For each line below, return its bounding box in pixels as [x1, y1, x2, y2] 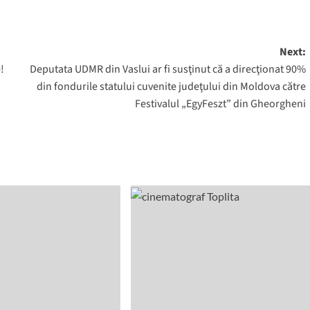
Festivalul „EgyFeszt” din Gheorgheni [134, 96, 306, 112]
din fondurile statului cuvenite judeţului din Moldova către [36, 79, 306, 95]
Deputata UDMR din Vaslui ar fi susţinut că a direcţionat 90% [29, 62, 306, 77]
